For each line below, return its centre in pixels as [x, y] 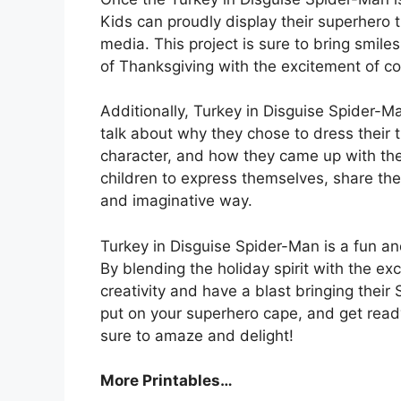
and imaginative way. [176, 201]
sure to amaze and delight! [197, 335]
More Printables [160, 381]
